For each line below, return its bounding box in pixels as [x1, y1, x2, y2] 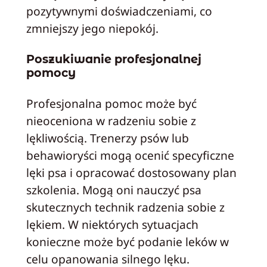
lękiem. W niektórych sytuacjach [26, 216, 198, 233]
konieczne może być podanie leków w [26, 234, 229, 250]
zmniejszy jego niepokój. [26, 20, 159, 37]
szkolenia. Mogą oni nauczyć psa [26, 182, 201, 198]
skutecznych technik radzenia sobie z [26, 199, 225, 216]
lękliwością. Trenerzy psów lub [26, 130, 189, 147]
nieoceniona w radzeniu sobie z [26, 113, 196, 129]
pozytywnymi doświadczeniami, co [26, 3, 212, 20]
